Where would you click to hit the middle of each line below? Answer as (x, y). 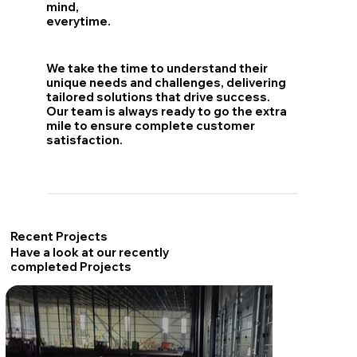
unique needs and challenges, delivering (167, 83)
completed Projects (71, 267)
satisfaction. (85, 141)
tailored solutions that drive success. (159, 98)
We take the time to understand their (157, 69)
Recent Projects (59, 237)
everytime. (79, 21)
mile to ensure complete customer (151, 126)
